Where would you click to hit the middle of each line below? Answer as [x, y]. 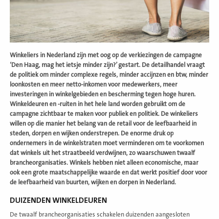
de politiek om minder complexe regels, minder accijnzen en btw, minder [109, 75]
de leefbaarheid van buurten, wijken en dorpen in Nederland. [93, 182]
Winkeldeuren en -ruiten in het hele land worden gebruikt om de [98, 104]
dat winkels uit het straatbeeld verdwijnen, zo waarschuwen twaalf [102, 153]
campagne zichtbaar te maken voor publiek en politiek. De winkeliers [104, 114]
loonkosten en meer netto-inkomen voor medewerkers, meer [94, 84]
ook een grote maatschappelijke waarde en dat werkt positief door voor [109, 172]
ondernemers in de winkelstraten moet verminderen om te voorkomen [107, 143]
